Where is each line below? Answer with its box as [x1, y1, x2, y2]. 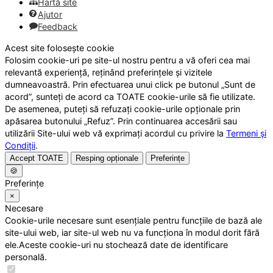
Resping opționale [76, 153, 138, 163]
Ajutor [38, 9, 63, 20]
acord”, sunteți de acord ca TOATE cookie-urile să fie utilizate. [5, 91, 255, 102]
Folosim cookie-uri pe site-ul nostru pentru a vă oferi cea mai [5, 54, 250, 65]
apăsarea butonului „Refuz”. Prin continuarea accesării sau [5, 115, 237, 126]
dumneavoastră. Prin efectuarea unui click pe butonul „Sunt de [5, 79, 255, 90]
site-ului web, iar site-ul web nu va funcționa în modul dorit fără [5, 227, 260, 238]
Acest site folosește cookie [5, 42, 114, 53]
